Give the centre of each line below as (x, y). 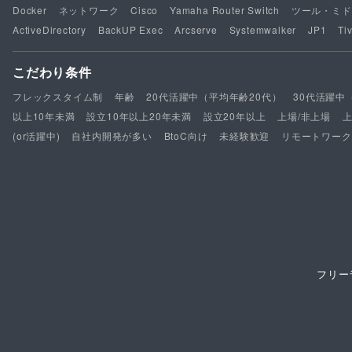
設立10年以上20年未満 (139, 116)
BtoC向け (186, 136)
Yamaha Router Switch (225, 10)
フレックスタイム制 (58, 97)
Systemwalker (263, 30)
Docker (30, 10)
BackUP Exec (130, 30)
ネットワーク (89, 10)
